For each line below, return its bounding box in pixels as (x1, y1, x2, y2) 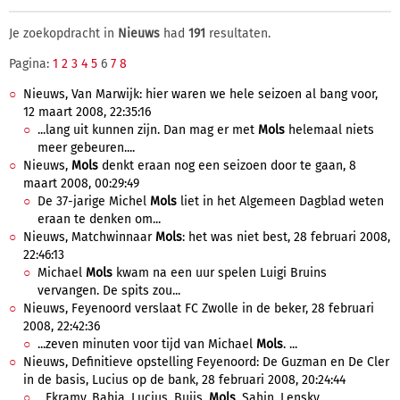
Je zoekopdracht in (9, 26, 118, 41)
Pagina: (9, 56, 53, 71)
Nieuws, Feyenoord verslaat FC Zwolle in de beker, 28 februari (23, 301, 374, 316)
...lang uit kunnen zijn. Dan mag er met (37, 122, 258, 137)
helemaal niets (285, 122, 374, 137)
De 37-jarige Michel (37, 194, 150, 209)
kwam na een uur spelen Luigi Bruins (112, 265, 327, 280)
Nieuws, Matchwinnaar (23, 229, 155, 245)
